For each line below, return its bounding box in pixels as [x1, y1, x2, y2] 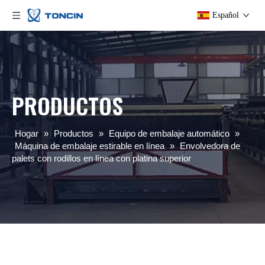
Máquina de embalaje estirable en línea [15, 141, 164, 151]
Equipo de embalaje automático [109, 128, 230, 138]
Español [212, 11, 239, 20]
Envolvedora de [180, 141, 240, 151]
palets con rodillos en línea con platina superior [12, 153, 191, 163]
